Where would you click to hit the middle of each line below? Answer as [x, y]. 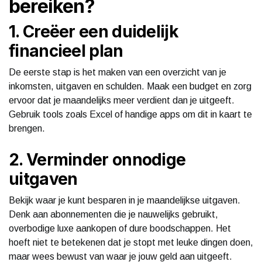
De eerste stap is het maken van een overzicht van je [118, 72]
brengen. [27, 128]
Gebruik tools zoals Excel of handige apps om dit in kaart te [130, 114]
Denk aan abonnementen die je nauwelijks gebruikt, [113, 214]
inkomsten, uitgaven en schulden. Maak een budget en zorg [130, 86]
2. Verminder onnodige [97, 159]
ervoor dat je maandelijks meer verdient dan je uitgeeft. [122, 100]
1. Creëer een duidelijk [94, 31]
